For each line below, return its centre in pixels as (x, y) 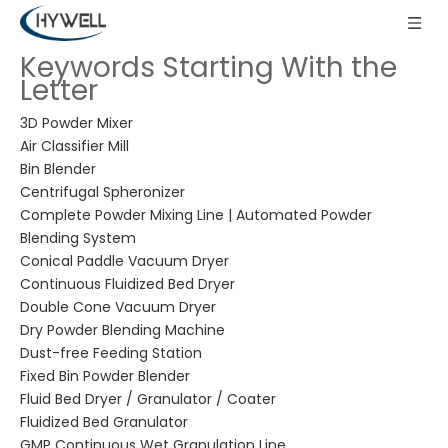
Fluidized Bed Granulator (104, 422)
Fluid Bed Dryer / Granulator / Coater (148, 399)
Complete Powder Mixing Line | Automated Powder (196, 215)
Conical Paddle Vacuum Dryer (124, 261)
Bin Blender (58, 169)
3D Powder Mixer (76, 123)
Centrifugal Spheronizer (102, 192)
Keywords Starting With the (208, 67)
